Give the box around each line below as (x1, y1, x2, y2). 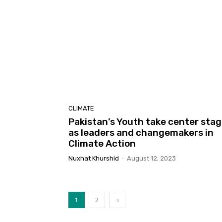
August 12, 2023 (127, 154, 176, 162)
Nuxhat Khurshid (68, 154, 119, 162)
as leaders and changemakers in (68, 126, 214, 138)
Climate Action (68, 137, 136, 149)
